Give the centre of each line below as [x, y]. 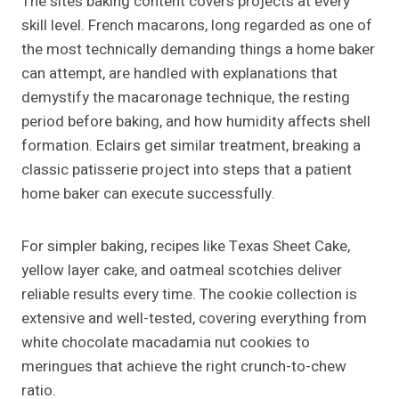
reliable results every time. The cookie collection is [189, 295]
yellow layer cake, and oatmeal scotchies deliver [182, 271]
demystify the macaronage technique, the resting [186, 98]
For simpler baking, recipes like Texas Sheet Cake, [186, 247]
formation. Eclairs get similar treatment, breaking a [191, 146]
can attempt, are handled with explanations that [179, 74]
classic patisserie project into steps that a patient [187, 170]
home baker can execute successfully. [148, 194]
